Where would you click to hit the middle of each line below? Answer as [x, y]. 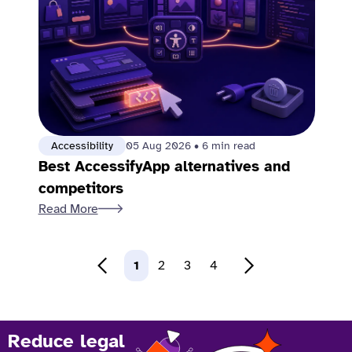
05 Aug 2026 [159, 146]
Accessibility [82, 146]
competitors [81, 189]
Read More [68, 209]
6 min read [228, 146]
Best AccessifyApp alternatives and [164, 167]
